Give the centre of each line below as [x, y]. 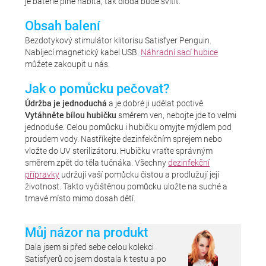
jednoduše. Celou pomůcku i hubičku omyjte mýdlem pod [129, 128]
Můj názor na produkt [87, 233]
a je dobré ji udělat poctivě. [156, 104]
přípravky [42, 175]
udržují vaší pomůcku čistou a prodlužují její [140, 175]
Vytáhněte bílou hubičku [71, 116]
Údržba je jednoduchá [66, 104]
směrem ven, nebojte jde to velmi [177, 116]
